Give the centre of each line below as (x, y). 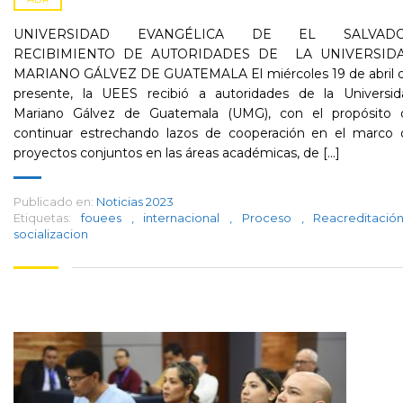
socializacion (51, 234)
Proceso (271, 218)
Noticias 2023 (135, 201)
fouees (106, 218)
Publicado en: (54, 201)
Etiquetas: (42, 218)
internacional (186, 218)
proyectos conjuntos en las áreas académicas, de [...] (177, 153)
